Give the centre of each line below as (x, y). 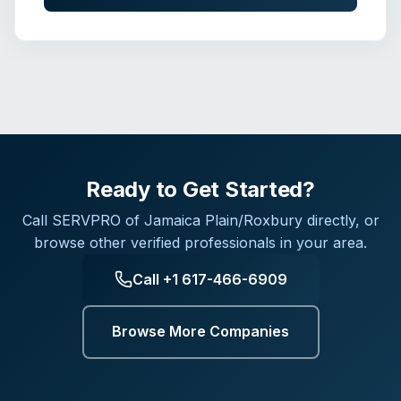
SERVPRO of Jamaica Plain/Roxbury (177, 220)
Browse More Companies (200, 332)
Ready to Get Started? (200, 189)
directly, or (341, 220)
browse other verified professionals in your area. (200, 242)
